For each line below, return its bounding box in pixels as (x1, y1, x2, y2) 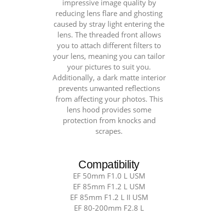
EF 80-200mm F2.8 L (74, 203, 144, 213)
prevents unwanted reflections (58, 84, 160, 93)
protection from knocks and (62, 116, 156, 125)
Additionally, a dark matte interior (52, 73, 166, 82)
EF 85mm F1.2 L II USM (70, 193, 148, 202)
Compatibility (78, 158, 140, 171)
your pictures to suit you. (67, 62, 151, 72)
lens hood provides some (67, 105, 151, 114)
